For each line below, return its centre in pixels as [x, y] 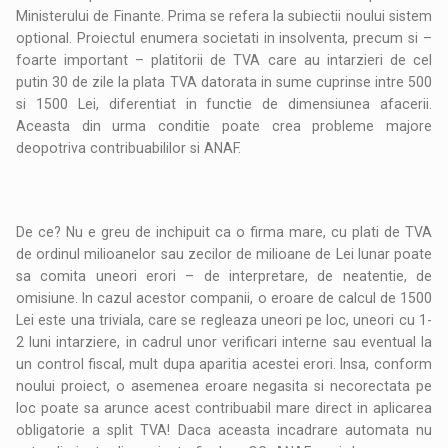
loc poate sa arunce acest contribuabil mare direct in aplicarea [224, 408]
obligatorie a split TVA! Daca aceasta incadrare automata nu [224, 430]
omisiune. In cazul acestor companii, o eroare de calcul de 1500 [224, 298]
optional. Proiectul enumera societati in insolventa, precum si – [224, 38]
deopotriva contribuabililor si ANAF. [129, 148]
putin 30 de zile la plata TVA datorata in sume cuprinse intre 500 [224, 82]
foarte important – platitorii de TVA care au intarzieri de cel [224, 60]
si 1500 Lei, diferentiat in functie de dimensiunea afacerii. [224, 104]
